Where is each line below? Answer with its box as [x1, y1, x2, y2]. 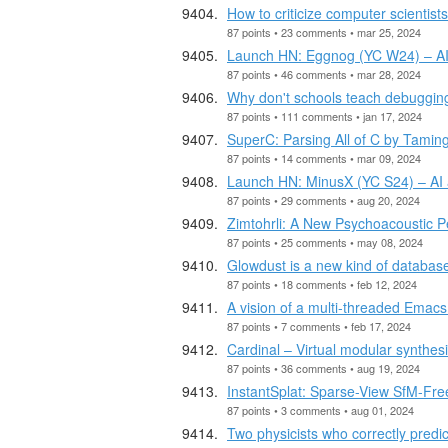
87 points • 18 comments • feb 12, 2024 [227, 275, 417, 292]
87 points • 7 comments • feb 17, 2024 [227, 317, 411, 334]
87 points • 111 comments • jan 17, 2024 [227, 107, 422, 124]
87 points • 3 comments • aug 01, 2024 [227, 401, 414, 418]
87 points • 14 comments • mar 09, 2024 [227, 149, 421, 166]
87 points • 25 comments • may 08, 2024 [227, 233, 423, 250]
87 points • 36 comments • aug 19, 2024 [227, 359, 420, 376]
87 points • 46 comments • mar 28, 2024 [227, 65, 421, 82]
